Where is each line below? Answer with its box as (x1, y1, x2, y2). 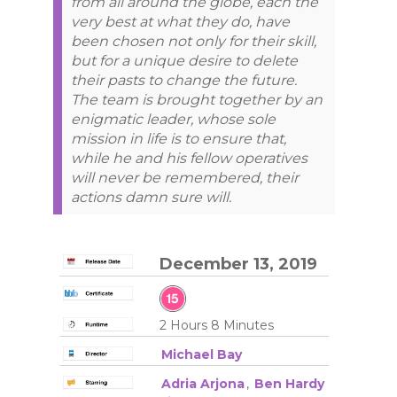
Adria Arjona (160, 375, 245, 392)
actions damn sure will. (71, 189, 231, 206)
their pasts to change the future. (71, 72, 297, 90)
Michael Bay (160, 346, 242, 362)
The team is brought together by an (71, 91, 323, 109)
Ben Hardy (253, 375, 324, 392)
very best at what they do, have (71, 13, 290, 31)
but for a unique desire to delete (71, 52, 298, 70)
